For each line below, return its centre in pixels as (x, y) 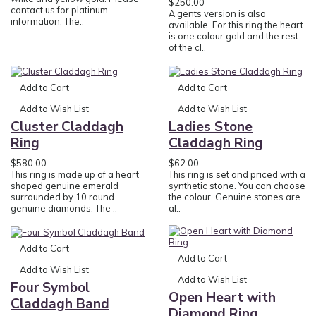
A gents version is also (217, 13)
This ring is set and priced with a (237, 174)
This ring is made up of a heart (75, 174)
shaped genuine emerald (65, 185)
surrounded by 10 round (62, 196)
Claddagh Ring (216, 143)
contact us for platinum (59, 10)
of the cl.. (187, 47)
